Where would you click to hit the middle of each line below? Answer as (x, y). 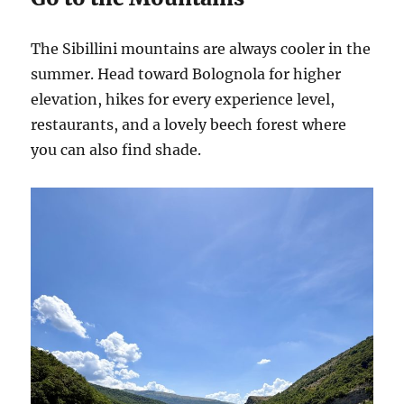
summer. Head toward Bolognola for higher (186, 73)
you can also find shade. (118, 149)
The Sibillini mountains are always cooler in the (201, 48)
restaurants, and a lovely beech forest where (189, 124)
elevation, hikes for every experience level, (183, 99)
